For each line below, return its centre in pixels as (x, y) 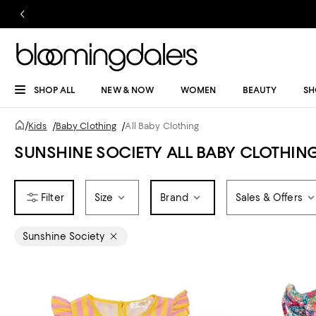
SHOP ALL (54, 90)
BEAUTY (260, 90)
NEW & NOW (128, 90)
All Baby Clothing (162, 126)
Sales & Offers (269, 197)
